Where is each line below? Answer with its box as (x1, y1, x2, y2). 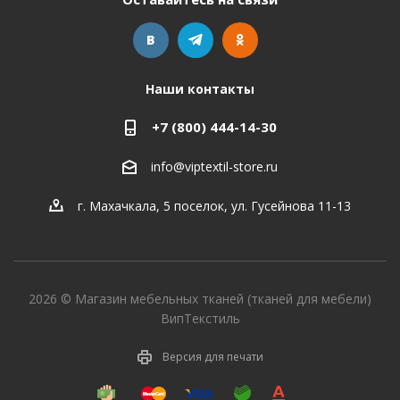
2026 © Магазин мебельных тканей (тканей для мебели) (29, 290, 371, 308)
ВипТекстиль (160, 310, 240, 328)
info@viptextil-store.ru (151, 158, 278, 176)
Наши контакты (146, 80, 254, 97)
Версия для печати (162, 349, 263, 364)
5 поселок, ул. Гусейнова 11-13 (163, 197, 351, 215)
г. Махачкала (78, 197, 156, 215)
